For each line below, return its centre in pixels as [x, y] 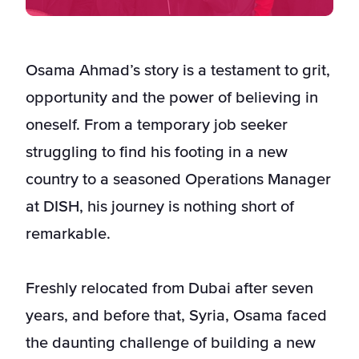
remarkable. [68, 234]
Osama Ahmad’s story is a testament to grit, [178, 71]
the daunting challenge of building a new [171, 343]
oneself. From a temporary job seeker [157, 125]
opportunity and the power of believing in [172, 98]
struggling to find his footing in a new [157, 153]
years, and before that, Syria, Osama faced [176, 316]
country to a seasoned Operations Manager [178, 180]
